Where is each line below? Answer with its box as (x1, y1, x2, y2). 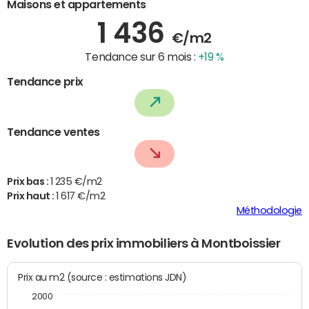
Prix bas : (7, 177, 50, 187)
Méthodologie (236, 206, 302, 216)
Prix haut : (7, 191, 57, 201)
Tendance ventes (7, 126, 100, 138)
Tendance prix (7, 75, 83, 87)
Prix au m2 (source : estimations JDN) (66, 271, 187, 283)
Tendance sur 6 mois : (85, 50, 198, 62)
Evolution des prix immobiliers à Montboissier (7, 237, 281, 250)
